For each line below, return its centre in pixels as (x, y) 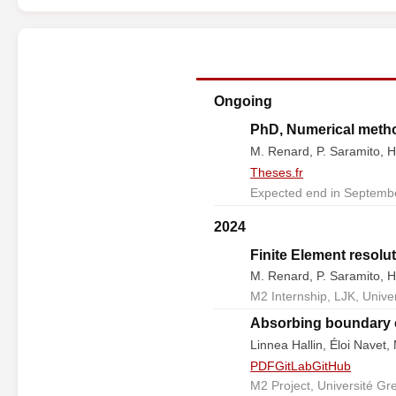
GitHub (332, 366)
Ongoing (243, 102)
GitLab (294, 366)
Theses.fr (277, 172)
